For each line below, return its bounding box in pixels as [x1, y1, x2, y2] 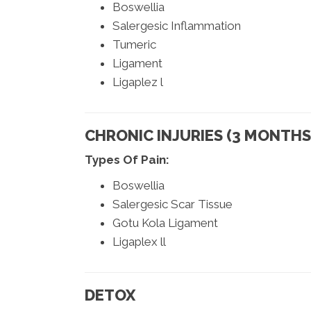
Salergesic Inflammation [112, 18, 241, 33]
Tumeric [112, 37, 156, 51]
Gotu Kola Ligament [112, 215, 218, 230]
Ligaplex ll [112, 234, 166, 249]
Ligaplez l [112, 74, 163, 89]
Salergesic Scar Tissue [112, 196, 233, 211]
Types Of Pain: [85, 152, 169, 167]
